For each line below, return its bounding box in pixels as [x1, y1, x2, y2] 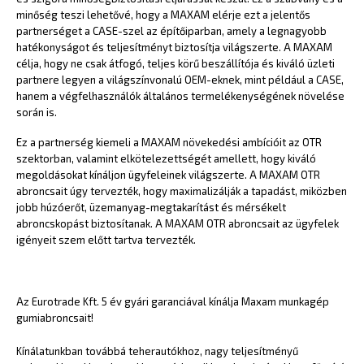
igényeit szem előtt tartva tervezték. [16, 232, 196, 246]
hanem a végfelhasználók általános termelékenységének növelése [16, 89, 344, 103]
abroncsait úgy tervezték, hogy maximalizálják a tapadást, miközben [16, 184, 347, 197]
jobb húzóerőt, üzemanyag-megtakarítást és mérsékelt [16, 200, 286, 214]
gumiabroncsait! [16, 310, 93, 324]
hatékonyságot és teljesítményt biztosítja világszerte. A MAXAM [16, 41, 332, 54]
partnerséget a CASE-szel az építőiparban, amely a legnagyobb [16, 24, 327, 38]
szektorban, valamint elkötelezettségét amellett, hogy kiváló [16, 151, 316, 165]
